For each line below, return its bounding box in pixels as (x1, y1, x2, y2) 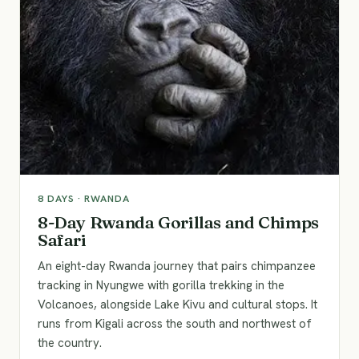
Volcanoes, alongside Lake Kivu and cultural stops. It (38, 296, 317, 313)
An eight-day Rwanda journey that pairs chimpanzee (38, 258, 316, 274)
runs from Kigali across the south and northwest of (38, 316, 312, 332)
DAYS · (44, 192, 84, 205)
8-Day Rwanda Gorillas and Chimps (38, 212, 319, 232)
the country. (38, 335, 102, 351)
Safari (38, 229, 87, 250)
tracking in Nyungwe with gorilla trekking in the (38, 277, 284, 293)
